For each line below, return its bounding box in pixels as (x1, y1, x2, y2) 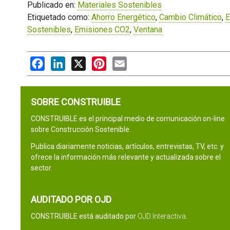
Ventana (133, 25, 162, 34)
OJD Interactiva (137, 212, 186, 220)
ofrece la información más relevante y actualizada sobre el (30, 153, 221, 161)
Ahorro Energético (91, 12, 156, 22)
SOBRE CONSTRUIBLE (30, 97, 121, 107)
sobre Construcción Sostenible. (30, 125, 131, 133)
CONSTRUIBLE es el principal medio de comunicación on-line (30, 114, 225, 123)
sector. (30, 164, 52, 172)
